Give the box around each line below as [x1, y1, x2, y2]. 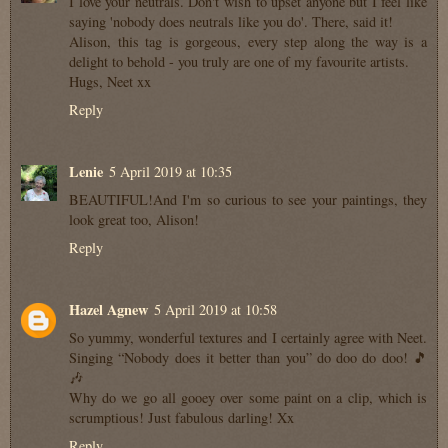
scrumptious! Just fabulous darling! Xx [69, 408, 294, 428]
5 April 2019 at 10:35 [109, 162, 232, 182]
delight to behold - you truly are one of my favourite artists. [69, 52, 409, 72]
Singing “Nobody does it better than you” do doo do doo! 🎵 [69, 348, 427, 368]
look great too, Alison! [69, 210, 199, 230]
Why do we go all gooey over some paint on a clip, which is [69, 388, 427, 408]
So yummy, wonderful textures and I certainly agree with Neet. [69, 328, 427, 348]
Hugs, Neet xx [69, 72, 151, 92]
